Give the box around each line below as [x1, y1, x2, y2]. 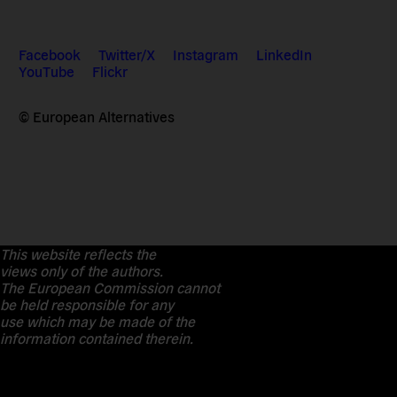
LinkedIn [256, 45, 313, 64]
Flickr [92, 62, 128, 81]
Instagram [173, 45, 239, 64]
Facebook [19, 45, 82, 64]
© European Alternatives [19, 107, 175, 126]
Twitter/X [98, 45, 156, 64]
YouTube [19, 62, 75, 81]
